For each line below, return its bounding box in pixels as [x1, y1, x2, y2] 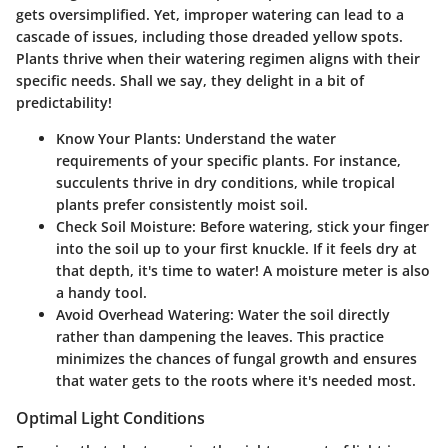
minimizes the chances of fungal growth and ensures [56, 349, 417, 369]
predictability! [16, 93, 112, 113]
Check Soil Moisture [56, 217, 192, 237]
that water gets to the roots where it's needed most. [56, 371, 416, 391]
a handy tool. [56, 283, 147, 303]
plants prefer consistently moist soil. [56, 195, 308, 215]
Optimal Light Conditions [16, 407, 205, 430]
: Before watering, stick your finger [192, 217, 429, 237]
